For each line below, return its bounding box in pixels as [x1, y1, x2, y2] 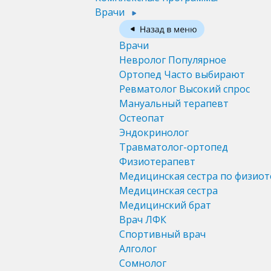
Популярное [168, 53, 226, 67]
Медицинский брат [119, 198, 211, 212]
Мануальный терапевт [119, 97, 229, 111]
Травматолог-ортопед [119, 140, 228, 154]
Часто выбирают [164, 68, 245, 82]
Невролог [119, 53, 168, 67]
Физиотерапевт [119, 155, 195, 169]
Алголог [119, 242, 157, 256]
